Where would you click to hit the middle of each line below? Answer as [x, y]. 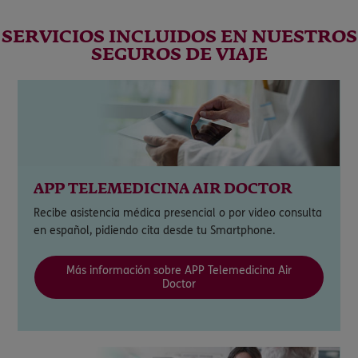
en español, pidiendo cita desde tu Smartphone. [155, 231]
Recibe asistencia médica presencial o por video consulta [178, 213]
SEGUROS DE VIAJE [179, 55]
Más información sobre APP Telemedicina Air [179, 270]
